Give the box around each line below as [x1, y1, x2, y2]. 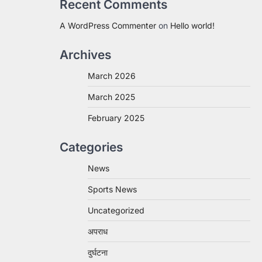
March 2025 [88, 92, 135, 102]
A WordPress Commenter [60, 20, 156, 30]
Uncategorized [88, 205, 144, 215]
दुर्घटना [88, 247, 108, 257]
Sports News [88, 184, 137, 194]
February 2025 [88, 113, 144, 123]
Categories [60, 140, 123, 154]
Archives [60, 47, 111, 62]
